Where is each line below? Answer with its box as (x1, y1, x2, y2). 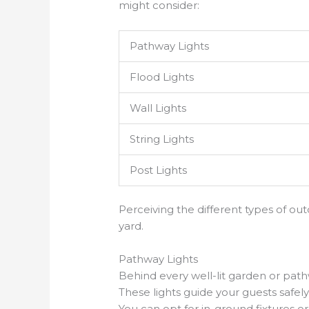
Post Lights (130, 163, 188, 177)
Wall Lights (130, 101, 187, 114)
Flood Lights (130, 70, 195, 83)
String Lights (130, 132, 195, 146)
